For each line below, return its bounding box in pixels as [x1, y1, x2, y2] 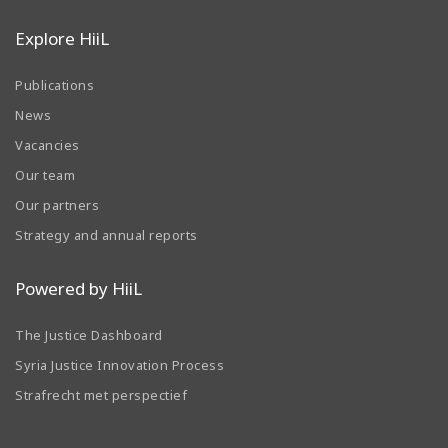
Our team [15, 165, 75, 184]
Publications [15, 75, 94, 94]
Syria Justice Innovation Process [15, 355, 224, 374]
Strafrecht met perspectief [15, 385, 187, 404]
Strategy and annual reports [15, 225, 198, 244]
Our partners [15, 195, 99, 214]
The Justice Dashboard [15, 325, 163, 344]
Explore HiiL [15, 27, 109, 51]
